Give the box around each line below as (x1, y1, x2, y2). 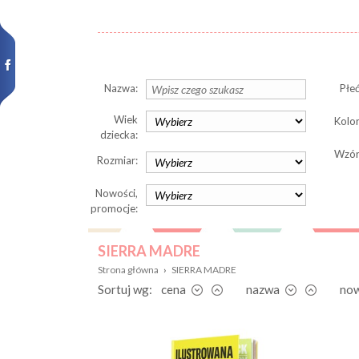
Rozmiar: (97, 154, 138, 167)
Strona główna (98, 263, 159, 276)
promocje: (91, 202, 138, 215)
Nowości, (95, 187, 138, 200)
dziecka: (100, 128, 138, 141)
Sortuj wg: (98, 281, 152, 296)
